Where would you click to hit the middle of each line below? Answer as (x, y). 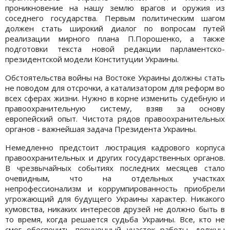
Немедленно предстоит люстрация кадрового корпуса (115, 147)
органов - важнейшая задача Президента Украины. (101, 129)
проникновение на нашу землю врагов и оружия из (115, 7)
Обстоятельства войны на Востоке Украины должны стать (115, 77)
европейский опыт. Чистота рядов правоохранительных (115, 118)
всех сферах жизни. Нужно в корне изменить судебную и (115, 98)
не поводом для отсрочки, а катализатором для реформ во (115, 88)
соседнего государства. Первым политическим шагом (115, 18)
